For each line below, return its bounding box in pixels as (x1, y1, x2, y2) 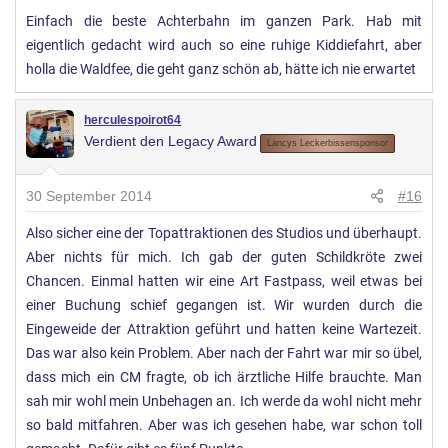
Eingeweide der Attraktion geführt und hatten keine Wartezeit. (26, 321, 422, 339)
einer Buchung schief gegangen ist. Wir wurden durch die (26, 297, 422, 315)
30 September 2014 (26, 188, 152, 205)
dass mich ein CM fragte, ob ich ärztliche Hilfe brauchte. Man (26, 369, 422, 387)
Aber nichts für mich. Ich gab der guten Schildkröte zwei (26, 249, 422, 267)
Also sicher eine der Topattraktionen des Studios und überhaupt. (26, 225, 422, 243)
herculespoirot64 (84, 113, 181, 128)
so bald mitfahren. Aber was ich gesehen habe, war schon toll (26, 417, 422, 435)
